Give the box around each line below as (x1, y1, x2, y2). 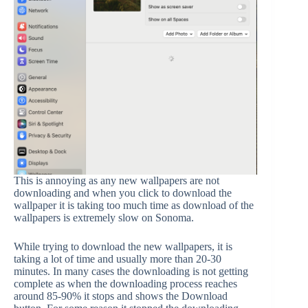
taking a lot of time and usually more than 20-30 (14, 253, 221, 265)
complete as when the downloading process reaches (14, 278, 237, 289)
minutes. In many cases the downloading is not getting (14, 265, 248, 277)
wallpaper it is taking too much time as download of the (14, 199, 254, 211)
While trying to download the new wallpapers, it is (14, 241, 232, 252)
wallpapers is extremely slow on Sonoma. (14, 212, 194, 223)
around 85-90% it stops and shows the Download (14, 290, 228, 302)
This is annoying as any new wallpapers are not (14, 175, 219, 186)
